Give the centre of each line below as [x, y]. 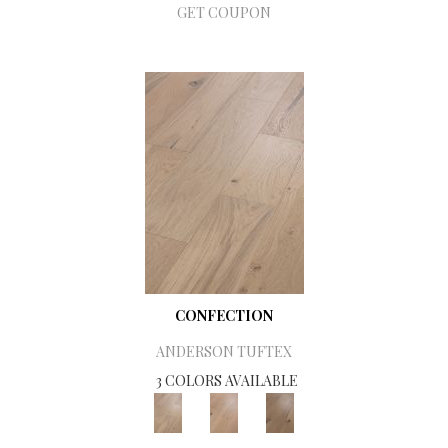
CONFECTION [224, 316]
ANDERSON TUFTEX [224, 352]
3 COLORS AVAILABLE [227, 381]
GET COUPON [224, 13]
